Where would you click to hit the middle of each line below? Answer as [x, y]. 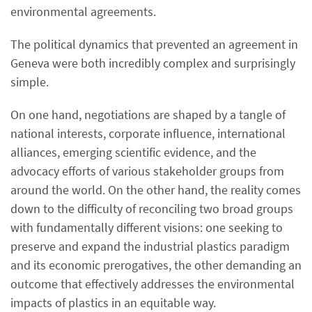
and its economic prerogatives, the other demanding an [156, 265]
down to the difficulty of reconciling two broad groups [152, 209]
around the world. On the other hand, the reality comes [156, 190]
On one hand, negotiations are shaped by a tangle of [148, 115]
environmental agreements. [83, 11]
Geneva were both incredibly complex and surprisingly [153, 63]
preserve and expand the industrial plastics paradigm [150, 246]
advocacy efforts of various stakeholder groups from [147, 171]
